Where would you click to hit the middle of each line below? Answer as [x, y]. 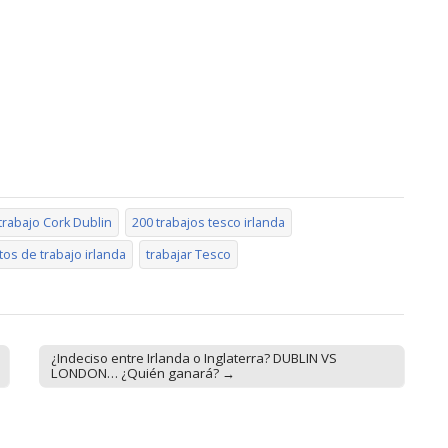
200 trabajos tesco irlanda [208, 222]
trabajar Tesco [188, 254]
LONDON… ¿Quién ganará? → [143, 372]
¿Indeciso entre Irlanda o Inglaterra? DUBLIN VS [194, 357]
